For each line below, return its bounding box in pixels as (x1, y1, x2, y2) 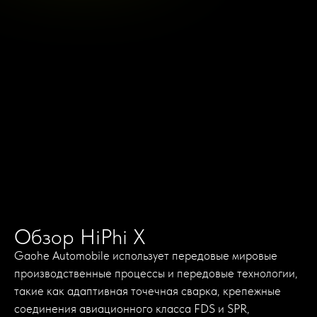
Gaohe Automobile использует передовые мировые (14, 248, 277, 263)
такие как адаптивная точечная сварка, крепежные (14, 284, 281, 299)
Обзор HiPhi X (14, 224, 146, 250)
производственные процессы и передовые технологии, (14, 266, 298, 281)
